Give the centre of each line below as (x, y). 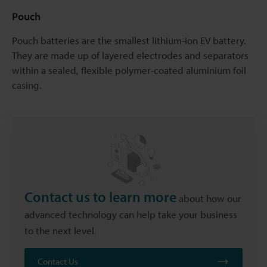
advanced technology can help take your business (131, 214)
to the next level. (60, 230)
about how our (209, 198)
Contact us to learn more (100, 196)
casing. (27, 85)
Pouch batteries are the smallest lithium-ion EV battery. (129, 40)
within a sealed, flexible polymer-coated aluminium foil (129, 70)
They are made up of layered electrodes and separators (130, 55)
